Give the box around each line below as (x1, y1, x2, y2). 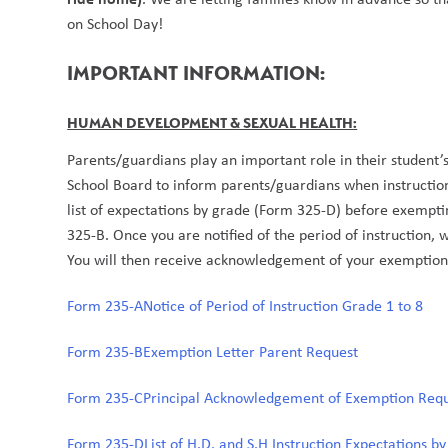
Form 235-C (67, 387, 144, 409)
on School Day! (67, 13, 168, 35)
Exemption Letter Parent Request (143, 341, 359, 363)
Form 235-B (67, 341, 144, 363)
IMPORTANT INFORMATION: (67, 61, 331, 86)
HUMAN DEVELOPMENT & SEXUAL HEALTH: (67, 114, 358, 133)
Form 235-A (67, 295, 144, 317)
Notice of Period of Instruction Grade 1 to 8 (143, 295, 424, 317)
